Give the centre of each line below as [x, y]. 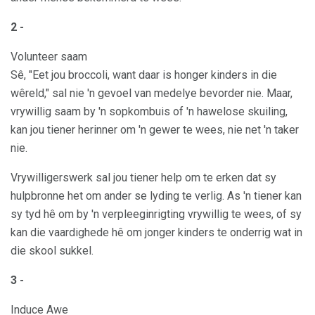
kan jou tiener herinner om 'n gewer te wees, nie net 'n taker [155, 130]
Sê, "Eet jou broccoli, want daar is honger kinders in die [144, 75]
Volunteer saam [49, 57]
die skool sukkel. [52, 251]
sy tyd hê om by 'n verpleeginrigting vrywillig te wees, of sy [156, 214]
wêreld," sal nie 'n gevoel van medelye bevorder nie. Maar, [152, 94]
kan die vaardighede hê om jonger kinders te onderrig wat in [156, 233]
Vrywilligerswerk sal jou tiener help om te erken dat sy [143, 178]
